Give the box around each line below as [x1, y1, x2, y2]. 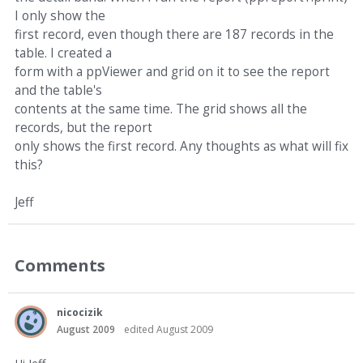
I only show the [15, 7, 105, 24]
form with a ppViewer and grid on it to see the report [15, 63, 330, 80]
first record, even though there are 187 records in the [15, 26, 334, 43]
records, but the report [15, 119, 152, 136]
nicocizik [57, 305, 103, 319]
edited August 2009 [124, 322, 213, 336]
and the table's [15, 82, 102, 99]
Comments [15, 254, 105, 276]
